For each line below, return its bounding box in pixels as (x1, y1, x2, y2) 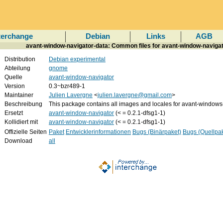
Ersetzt (4, 109, 23, 116)
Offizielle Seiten (4, 128, 47, 135)
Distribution (4, 55, 35, 63)
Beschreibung (4, 100, 42, 108)
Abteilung (4, 64, 30, 72)
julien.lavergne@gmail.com (98, 91, 172, 99)
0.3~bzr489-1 (49, 82, 85, 90)
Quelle (4, 73, 22, 81)
